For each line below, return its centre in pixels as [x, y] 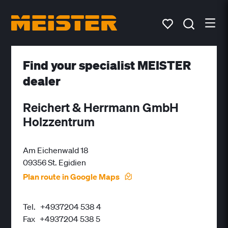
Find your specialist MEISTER [107, 65]
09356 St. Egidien [54, 163]
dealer [41, 81]
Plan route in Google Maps [71, 177]
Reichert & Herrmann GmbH [101, 107]
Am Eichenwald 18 [55, 150]
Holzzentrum [59, 121]
